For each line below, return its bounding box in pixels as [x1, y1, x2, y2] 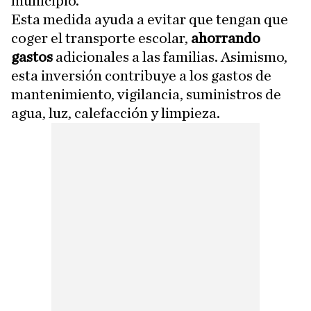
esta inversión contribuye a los [11, 68, 208, 83]
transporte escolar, [65, 31, 191, 46]
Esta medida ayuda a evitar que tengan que [11, 12, 288, 27]
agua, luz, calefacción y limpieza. [11, 106, 220, 121]
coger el [11, 31, 62, 46]
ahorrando [191, 31, 260, 46]
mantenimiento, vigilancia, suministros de [11, 87, 281, 102]
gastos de [211, 68, 271, 83]
